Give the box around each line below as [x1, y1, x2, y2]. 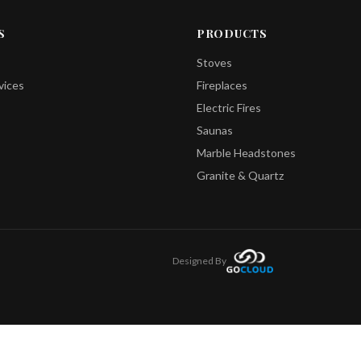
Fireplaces [197, 78, 247, 92]
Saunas [197, 123, 233, 137]
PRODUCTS [197, 26, 268, 41]
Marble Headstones [197, 146, 296, 160]
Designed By [172, 255, 227, 267]
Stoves [197, 56, 232, 69]
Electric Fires [197, 101, 261, 114]
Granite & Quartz [197, 168, 284, 182]
